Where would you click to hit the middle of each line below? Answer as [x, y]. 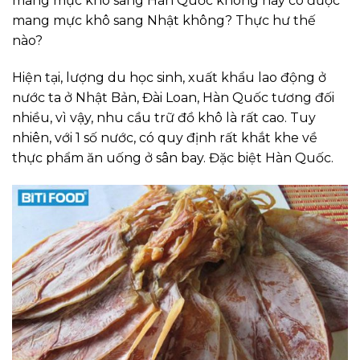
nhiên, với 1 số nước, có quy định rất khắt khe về [165, 138]
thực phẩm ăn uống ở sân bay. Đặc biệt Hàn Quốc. [173, 158]
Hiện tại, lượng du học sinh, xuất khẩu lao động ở [169, 78]
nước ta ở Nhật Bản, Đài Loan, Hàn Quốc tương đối [173, 98]
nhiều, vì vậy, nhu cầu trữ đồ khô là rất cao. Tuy [164, 118]
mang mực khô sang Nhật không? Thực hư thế [164, 21]
